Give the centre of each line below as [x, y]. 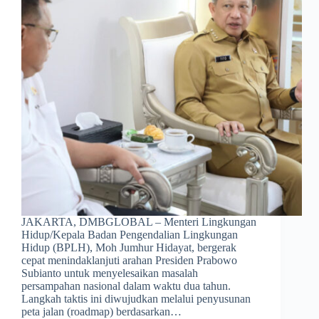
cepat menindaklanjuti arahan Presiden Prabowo [129, 261]
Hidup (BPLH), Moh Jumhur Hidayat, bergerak [129, 248]
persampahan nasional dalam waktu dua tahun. [126, 286]
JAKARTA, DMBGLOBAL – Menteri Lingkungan [139, 222]
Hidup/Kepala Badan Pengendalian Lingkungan [130, 235]
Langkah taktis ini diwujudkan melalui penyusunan [136, 299]
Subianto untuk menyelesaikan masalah [110, 273]
